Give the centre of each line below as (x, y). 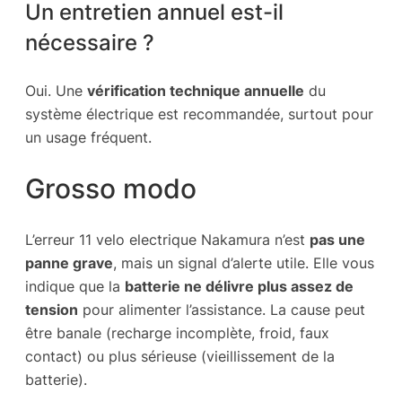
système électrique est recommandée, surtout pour (199, 114)
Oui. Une (56, 90)
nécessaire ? (90, 42)
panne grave (69, 262)
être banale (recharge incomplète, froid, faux (177, 332)
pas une (337, 239)
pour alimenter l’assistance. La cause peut (222, 309)
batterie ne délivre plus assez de (239, 286)
